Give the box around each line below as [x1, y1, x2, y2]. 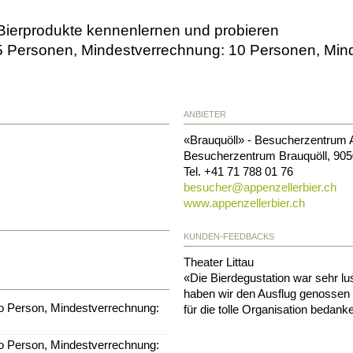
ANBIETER [184, 109, 227, 119]
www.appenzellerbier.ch [184, 195, 306, 210]
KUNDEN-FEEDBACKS [184, 231, 275, 241]
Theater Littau [184, 255, 255, 269]
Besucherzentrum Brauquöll [184, 148, 328, 162]
